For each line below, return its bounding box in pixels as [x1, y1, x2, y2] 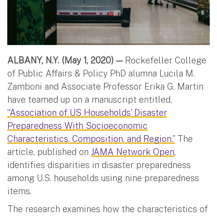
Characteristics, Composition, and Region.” [7, 133, 175, 144]
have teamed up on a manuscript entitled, [7, 94, 172, 105]
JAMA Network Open [91, 146, 174, 157]
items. [7, 186, 31, 196]
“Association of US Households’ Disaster [7, 107, 167, 118]
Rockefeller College [125, 55, 206, 65]
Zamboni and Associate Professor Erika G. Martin [7, 81, 203, 92]
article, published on [7, 146, 91, 157]
